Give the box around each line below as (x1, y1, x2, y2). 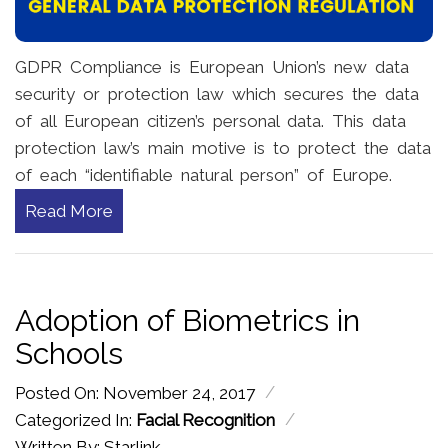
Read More (25, 200, 113, 221)
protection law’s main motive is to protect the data (15, 137, 431, 158)
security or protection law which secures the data (15, 83, 419, 104)
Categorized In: (15, 409, 136, 430)
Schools (15, 335, 123, 371)
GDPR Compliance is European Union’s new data (15, 56, 409, 77)
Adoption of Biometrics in (15, 302, 360, 338)
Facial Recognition (136, 409, 275, 430)
